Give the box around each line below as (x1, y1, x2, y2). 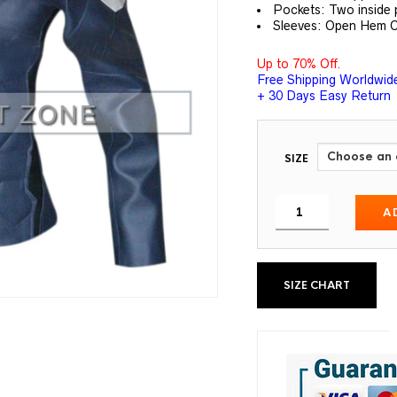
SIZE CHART (284, 278, 351, 293)
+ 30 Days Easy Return (257, 89, 392, 104)
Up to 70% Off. (257, 57, 342, 72)
